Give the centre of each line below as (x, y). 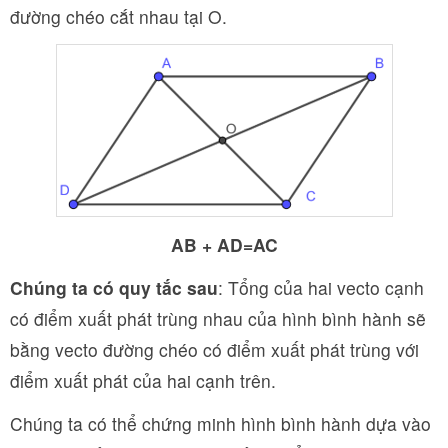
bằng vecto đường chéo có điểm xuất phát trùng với (214, 349)
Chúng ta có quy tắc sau (114, 287)
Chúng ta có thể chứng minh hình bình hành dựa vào (220, 423)
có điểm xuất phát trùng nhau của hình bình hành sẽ (218, 318)
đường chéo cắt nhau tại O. (118, 16)
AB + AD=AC (224, 244)
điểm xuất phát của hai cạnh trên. (143, 380)
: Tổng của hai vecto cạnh (321, 287)
